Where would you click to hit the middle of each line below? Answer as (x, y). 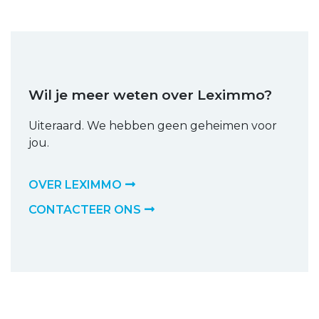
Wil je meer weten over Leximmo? (150, 94)
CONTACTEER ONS (85, 209)
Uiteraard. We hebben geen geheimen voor (153, 125)
